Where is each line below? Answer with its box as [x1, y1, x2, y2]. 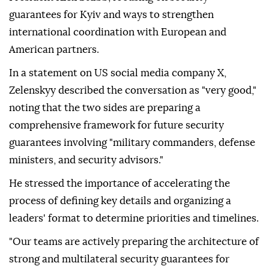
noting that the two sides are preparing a [9, 103, 201, 113]
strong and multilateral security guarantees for [9, 254, 229, 265]
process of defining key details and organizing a [9, 196, 231, 207]
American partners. [9, 44, 99, 55]
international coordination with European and [9, 27, 226, 38]
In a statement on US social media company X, [9, 68, 226, 79]
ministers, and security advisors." [9, 155, 163, 166]
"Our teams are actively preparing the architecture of [9, 237, 259, 247]
